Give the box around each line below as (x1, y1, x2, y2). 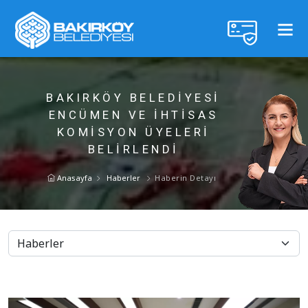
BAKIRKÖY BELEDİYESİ (46, 91, 221, 104)
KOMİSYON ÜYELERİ (56, 125, 210, 139)
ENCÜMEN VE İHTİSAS (48, 108, 219, 122)
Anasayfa (55, 173, 92, 183)
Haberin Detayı (155, 173, 216, 183)
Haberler (107, 173, 140, 183)
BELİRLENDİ (87, 142, 179, 156)
